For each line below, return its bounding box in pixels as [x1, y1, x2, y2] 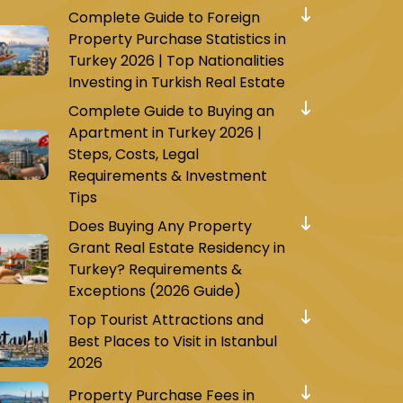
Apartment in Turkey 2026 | [68, 121, 262, 143]
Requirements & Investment [68, 165, 267, 186]
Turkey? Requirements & [68, 258, 242, 280]
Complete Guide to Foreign [68, 6, 260, 28]
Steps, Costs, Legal [68, 143, 199, 165]
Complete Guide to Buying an [68, 100, 274, 121]
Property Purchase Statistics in [68, 28, 286, 49]
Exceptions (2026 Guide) [68, 280, 241, 301]
